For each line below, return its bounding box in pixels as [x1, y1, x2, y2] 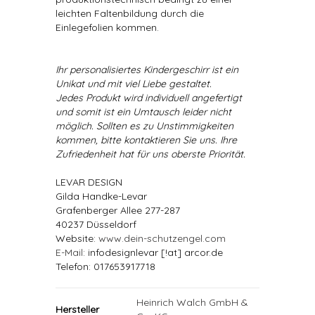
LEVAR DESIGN [56, 176, 122, 188]
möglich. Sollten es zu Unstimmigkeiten [56, 120, 233, 132]
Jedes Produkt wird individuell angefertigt [56, 91, 242, 104]
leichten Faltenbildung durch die [56, 7, 204, 20]
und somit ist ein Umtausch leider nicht [56, 105, 231, 118]
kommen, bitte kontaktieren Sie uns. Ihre [56, 134, 237, 146]
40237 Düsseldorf [56, 218, 136, 231]
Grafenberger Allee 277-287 [56, 204, 180, 217]
